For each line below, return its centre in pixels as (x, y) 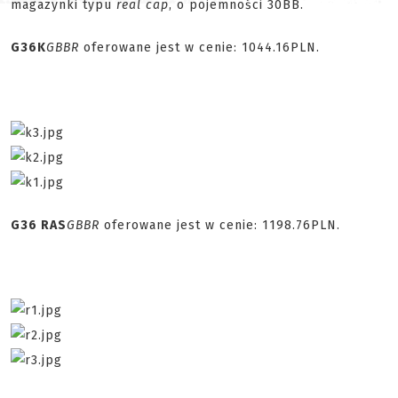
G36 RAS (39, 225)
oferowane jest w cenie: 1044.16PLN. (202, 48)
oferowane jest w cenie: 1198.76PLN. (220, 225)
